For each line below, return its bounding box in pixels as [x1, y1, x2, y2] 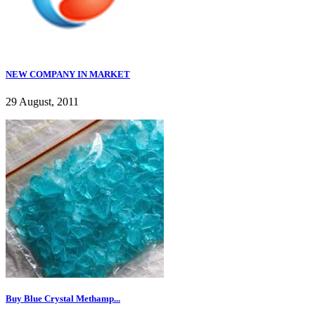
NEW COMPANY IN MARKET [6, 68, 130, 79]
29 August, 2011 [6, 96, 79, 108]
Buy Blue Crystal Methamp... [6, 293, 120, 304]
